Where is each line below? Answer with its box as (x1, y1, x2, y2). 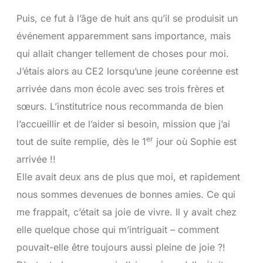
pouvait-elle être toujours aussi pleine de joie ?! (16, 241, 225, 254)
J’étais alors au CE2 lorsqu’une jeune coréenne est (16, 65, 238, 77)
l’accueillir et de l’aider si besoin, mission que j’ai (16, 118, 230, 130)
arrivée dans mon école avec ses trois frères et (16, 83, 224, 95)
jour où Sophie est (153, 136, 237, 148)
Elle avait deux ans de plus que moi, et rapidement (16, 171, 240, 183)
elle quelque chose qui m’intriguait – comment (16, 224, 219, 236)
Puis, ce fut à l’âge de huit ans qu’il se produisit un (16, 12, 238, 25)
